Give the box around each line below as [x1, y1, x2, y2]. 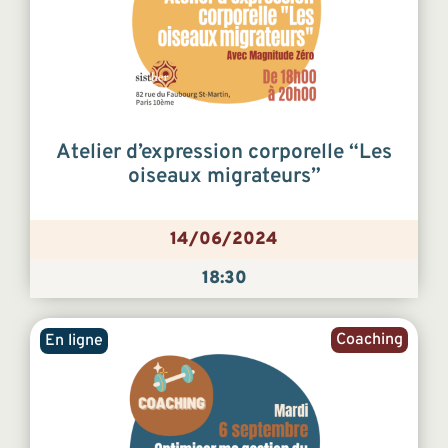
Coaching [335, 330, 403, 351]
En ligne [45, 331, 103, 352]
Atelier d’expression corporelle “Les [56, 140, 392, 167]
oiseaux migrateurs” [127, 164, 321, 191]
